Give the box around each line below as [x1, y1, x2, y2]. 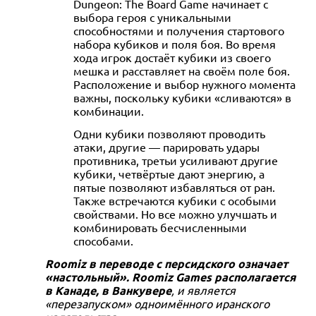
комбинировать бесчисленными [73, 219, 247, 234]
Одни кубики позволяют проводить [73, 126, 265, 140]
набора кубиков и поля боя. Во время [73, 36, 276, 51]
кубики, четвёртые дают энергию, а [73, 166, 265, 181]
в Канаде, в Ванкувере [45, 282, 171, 298]
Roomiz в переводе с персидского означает [45, 255, 288, 271]
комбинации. [73, 103, 144, 118]
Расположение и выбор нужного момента [73, 76, 296, 91]
